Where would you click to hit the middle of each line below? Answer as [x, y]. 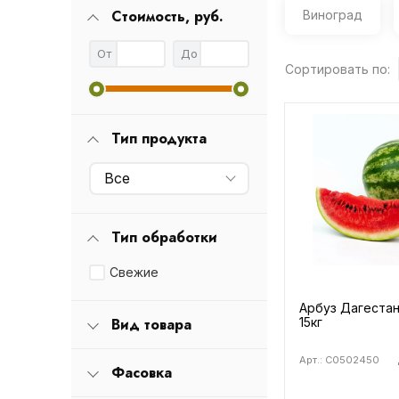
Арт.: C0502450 [339, 360]
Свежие [134, 272]
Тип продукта [159, 138]
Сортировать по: [337, 69]
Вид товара [151, 325]
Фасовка [141, 373]
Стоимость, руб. [167, 16]
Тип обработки [164, 237]
